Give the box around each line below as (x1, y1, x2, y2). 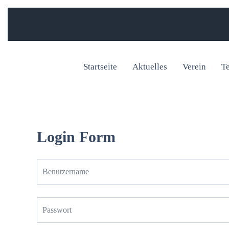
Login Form (37, 128, 116, 145)
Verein (182, 61, 206, 72)
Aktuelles (132, 61, 167, 72)
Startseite (83, 61, 117, 72)
